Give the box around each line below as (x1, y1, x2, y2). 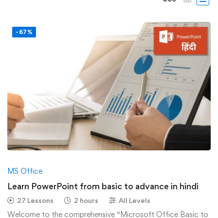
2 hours (74, 196, 98, 205)
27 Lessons (17, 196, 54, 205)
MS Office (7, 166, 42, 176)
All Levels (119, 196, 150, 205)
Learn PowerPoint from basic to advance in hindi (7, 181, 199, 192)
